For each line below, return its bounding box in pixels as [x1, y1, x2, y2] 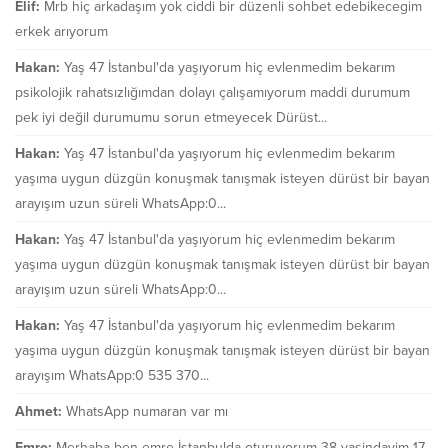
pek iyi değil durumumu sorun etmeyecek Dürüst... [15, 108, 327, 126]
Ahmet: [15, 402, 62, 420]
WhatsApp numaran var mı [66, 402, 228, 420]
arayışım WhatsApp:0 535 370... [15, 366, 209, 384]
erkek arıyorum [15, 22, 108, 40]
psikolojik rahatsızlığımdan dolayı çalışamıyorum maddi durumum [15, 83, 410, 101]
